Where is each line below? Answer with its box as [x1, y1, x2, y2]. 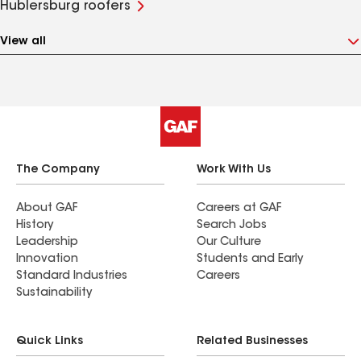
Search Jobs [197, 220, 267, 231]
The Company [16, 164, 100, 176]
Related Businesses [197, 336, 308, 347]
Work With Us [197, 164, 271, 176]
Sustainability [16, 288, 92, 299]
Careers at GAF [197, 203, 281, 214]
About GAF [16, 203, 77, 214]
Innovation [16, 254, 78, 265]
